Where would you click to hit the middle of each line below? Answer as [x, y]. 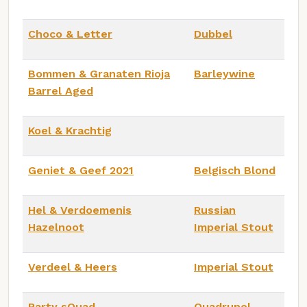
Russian [215, 210]
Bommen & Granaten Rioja [99, 73]
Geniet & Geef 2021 [81, 170]
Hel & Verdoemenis [80, 210]
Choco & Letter [70, 34]
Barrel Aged [61, 90]
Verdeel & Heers [73, 267]
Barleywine [224, 73]
